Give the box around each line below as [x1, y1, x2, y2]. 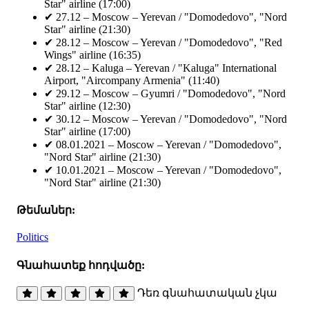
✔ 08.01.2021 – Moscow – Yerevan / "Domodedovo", [44, 138, 281, 150]
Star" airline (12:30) [44, 99, 130, 112]
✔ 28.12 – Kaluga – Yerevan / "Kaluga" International [44, 61, 277, 74]
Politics [17, 231, 48, 243]
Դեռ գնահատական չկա [137, 286, 277, 299]
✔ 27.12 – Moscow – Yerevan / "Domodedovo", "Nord [44, 10, 287, 23]
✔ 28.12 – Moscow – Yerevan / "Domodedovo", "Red [44, 36, 282, 48]
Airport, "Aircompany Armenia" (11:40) [44, 74, 219, 86]
